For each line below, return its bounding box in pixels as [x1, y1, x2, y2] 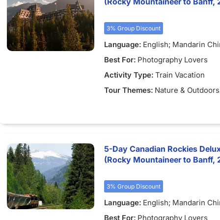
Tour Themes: [104, 85, 153, 95]
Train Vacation [155, 70, 205, 80]
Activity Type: [104, 70, 154, 80]
